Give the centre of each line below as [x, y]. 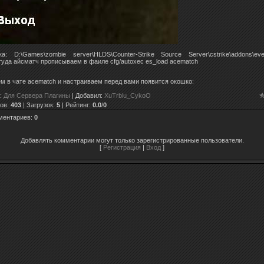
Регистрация [122, 147]
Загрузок [40, 105]
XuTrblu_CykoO [128, 95]
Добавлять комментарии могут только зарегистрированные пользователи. [132, 140]
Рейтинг [77, 105]
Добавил [88, 95]
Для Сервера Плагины [37, 95]
